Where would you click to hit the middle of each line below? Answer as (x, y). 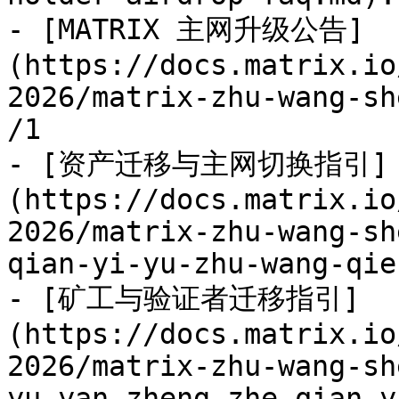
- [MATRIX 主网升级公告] (186, 29)
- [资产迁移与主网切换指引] (198, 164)
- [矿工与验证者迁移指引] (183, 298)
